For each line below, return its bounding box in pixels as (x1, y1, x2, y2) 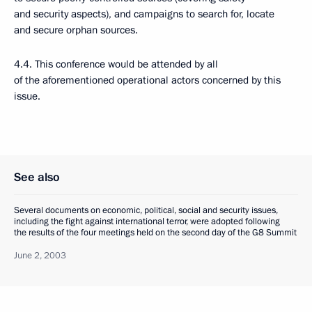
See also (14, 169, 60, 185)
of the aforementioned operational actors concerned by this (14, 73, 281, 87)
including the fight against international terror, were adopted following (14, 215, 280, 228)
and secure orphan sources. (14, 23, 138, 37)
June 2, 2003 (14, 249, 66, 262)
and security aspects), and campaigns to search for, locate (14, 7, 274, 21)
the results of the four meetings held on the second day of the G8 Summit (14, 226, 297, 239)
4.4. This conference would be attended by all (14, 57, 218, 71)
